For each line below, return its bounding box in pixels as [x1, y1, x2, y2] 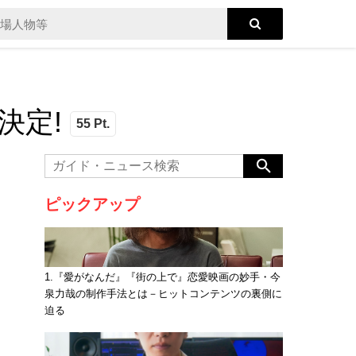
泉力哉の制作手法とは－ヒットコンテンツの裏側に [44, 288, 282, 300]
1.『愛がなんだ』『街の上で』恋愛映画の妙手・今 [44, 271, 281, 283]
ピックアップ [44, 195, 140, 213]
